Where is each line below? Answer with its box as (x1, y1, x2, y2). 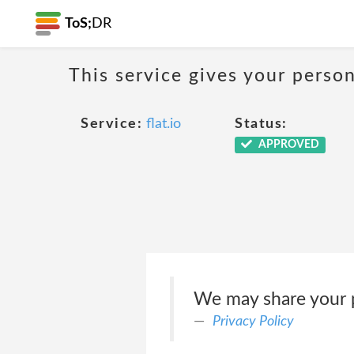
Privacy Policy (212, 314, 294, 329)
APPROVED (255, 139, 319, 150)
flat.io (146, 117, 181, 131)
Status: (235, 117, 288, 131)
